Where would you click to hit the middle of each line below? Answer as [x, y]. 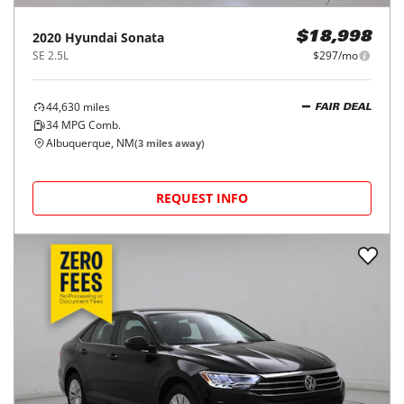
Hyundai [91, 37]
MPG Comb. [90, 125]
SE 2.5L [50, 55]
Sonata [142, 37]
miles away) [174, 143]
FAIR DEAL [343, 107]
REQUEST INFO [202, 198]
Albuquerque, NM [90, 143]
